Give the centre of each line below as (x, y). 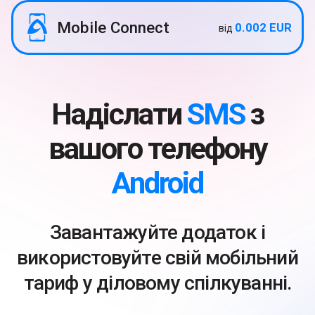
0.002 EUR (263, 27)
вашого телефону (157, 149)
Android (157, 184)
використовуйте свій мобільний (157, 258)
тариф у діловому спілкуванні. (157, 283)
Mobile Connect (113, 27)
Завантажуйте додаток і (157, 233)
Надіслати (119, 115)
